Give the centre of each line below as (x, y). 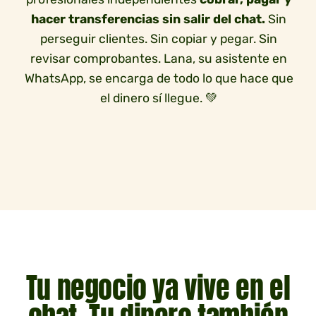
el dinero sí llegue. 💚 (159, 98)
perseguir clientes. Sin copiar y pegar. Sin (159, 38)
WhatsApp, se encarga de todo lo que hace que (159, 78)
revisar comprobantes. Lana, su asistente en (159, 58)
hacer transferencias (95, 19)
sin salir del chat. (215, 19)
